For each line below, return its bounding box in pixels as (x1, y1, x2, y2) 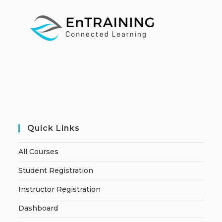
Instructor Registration (18, 185, 101, 194)
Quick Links (27, 123, 80, 133)
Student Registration (18, 166, 94, 175)
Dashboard (18, 204, 58, 213)
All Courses (18, 147, 59, 157)
